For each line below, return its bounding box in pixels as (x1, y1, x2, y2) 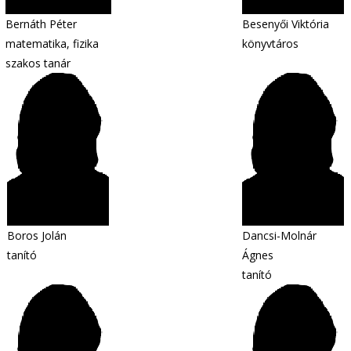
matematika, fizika (5, 36, 99, 51)
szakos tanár (5, 56, 71, 71)
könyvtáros (242, 36, 299, 51)
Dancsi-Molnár (242, 228, 317, 243)
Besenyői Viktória (242, 16, 329, 31)
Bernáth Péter (5, 16, 77, 31)
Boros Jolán (7, 228, 67, 243)
